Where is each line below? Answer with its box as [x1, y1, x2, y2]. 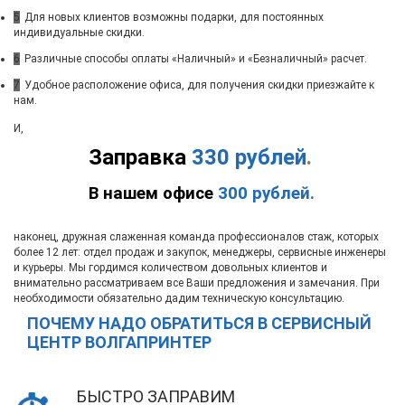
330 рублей [192, 145, 306, 171]
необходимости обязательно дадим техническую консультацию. [14, 292, 344, 306]
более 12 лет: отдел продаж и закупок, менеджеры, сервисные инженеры [14, 246, 386, 259]
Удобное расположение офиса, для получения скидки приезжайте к [24, 78, 374, 91]
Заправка [89, 145, 186, 171]
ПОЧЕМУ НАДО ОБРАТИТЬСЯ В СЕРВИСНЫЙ [27, 314, 372, 334]
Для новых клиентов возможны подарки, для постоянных [24, 10, 324, 24]
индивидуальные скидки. [14, 25, 145, 39]
